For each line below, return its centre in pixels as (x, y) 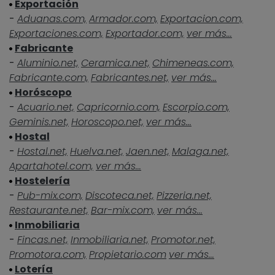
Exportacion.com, (202, 19)
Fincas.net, (43, 240)
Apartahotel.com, (51, 166)
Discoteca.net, (120, 196)
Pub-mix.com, (50, 196)
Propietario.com (128, 254)
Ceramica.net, (115, 63)
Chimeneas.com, (193, 63)
